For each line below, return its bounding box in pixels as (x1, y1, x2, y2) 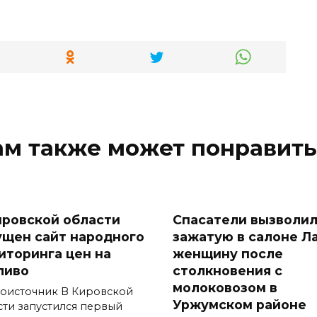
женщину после (173, 246, 283, 262)
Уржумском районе (173, 297, 306, 313)
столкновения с (173, 263, 282, 279)
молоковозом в (173, 280, 277, 296)
